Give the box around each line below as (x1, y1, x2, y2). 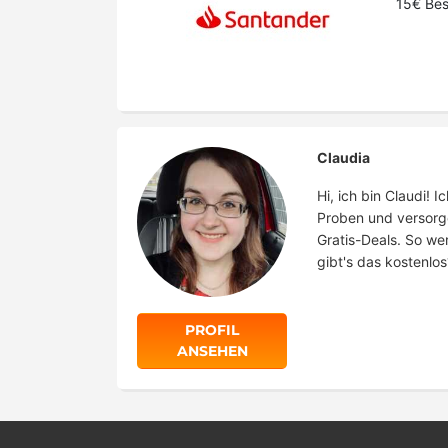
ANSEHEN (176, 342, 248, 360)
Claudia (317, 149, 370, 166)
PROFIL (185, 321, 239, 339)
